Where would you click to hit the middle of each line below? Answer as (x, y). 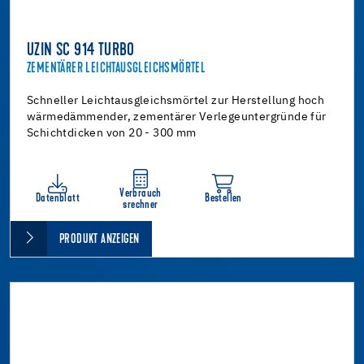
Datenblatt (58, 198)
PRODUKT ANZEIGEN (100, 239)
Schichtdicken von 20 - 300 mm (112, 133)
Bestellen (223, 198)
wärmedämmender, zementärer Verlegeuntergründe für (177, 117)
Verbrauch (141, 193)
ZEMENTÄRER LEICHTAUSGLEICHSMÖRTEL (117, 68)
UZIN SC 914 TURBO (81, 51)
